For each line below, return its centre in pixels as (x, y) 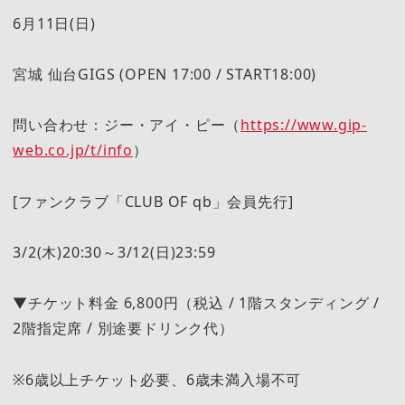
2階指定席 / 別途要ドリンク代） (169, 329)
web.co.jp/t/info (73, 151)
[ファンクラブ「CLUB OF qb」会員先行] (153, 201)
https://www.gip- (304, 125)
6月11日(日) (54, 23)
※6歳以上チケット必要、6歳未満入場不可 (166, 379)
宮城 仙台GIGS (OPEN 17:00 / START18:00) (165, 75)
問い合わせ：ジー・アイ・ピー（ (127, 125)
